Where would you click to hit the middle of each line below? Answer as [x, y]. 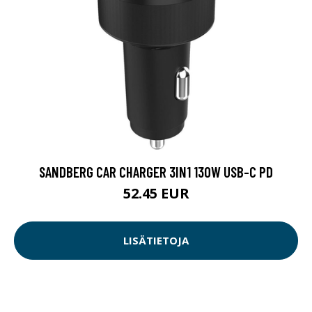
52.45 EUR [156, 193]
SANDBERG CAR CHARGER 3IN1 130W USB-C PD [156, 171]
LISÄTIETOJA [156, 241]
